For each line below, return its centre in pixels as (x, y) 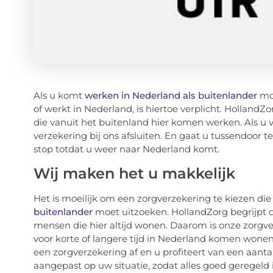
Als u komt (59, 96)
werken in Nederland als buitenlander (171, 96)
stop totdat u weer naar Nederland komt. (126, 149)
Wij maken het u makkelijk (134, 173)
